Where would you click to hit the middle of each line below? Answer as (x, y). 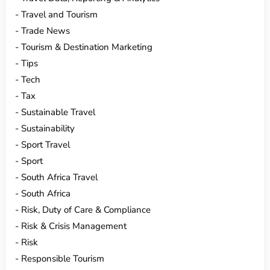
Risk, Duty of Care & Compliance (86, 209)
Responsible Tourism (63, 258)
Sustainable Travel (58, 112)
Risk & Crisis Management (74, 226)
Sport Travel (46, 144)
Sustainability (48, 128)
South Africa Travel (59, 177)
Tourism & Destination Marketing (87, 47)
